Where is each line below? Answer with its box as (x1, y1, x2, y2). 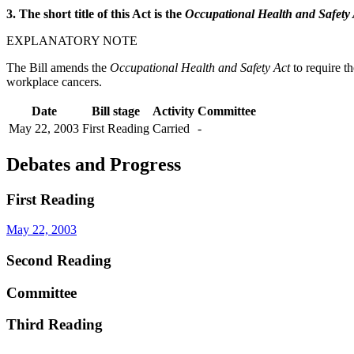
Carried (153, 121, 190, 135)
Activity (153, 104, 194, 118)
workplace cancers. (6, 74, 102, 88)
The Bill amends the (6, 60, 110, 74)
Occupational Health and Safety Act (110, 60, 290, 74)
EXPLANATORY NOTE (6, 33, 137, 47)
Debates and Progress (6, 153, 181, 175)
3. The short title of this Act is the (6, 6, 185, 21)
